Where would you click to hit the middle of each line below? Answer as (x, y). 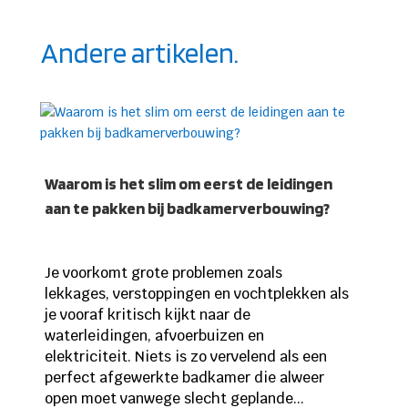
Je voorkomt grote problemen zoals (163, 273)
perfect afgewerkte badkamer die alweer (184, 378)
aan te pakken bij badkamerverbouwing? (187, 209)
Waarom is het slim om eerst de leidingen (188, 184)
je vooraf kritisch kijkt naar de (147, 315)
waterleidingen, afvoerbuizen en (154, 336)
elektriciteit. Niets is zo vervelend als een (185, 357)
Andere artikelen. (139, 53)
